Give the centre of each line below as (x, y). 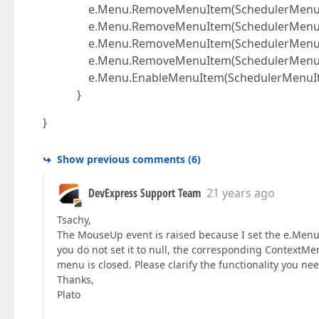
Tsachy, (74, 220)
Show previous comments (121, 159)
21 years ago (241, 193)
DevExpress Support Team (145, 193)
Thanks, (75, 279)
